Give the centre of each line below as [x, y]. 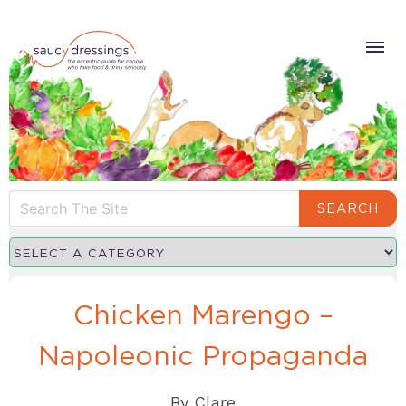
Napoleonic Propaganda [203, 356]
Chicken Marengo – [203, 315]
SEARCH [348, 208]
